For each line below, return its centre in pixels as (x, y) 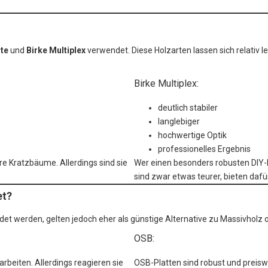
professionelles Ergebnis (204, 149)
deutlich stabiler (188, 108)
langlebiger (179, 122)
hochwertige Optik (192, 135)
